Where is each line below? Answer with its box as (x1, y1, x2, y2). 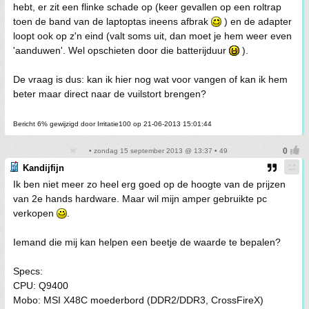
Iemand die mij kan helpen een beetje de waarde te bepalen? (13, 237, 281, 248)
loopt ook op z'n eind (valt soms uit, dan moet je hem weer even (13, 30, 292, 41)
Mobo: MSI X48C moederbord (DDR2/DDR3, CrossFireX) (13, 295, 263, 306)
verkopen (13, 208, 57, 219)
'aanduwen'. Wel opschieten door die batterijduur (13, 45, 229, 56)
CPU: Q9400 (13, 280, 68, 291)
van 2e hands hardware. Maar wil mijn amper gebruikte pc (13, 193, 267, 204)
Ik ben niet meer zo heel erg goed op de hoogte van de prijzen (13, 179, 286, 190)
